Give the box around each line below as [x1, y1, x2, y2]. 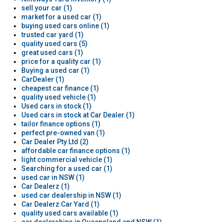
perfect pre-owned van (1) [21, 129, 105, 137]
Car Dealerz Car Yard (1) [21, 200, 100, 208]
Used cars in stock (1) [21, 102, 92, 110]
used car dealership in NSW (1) [21, 191, 121, 199]
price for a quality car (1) [21, 57, 101, 65]
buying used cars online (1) [21, 22, 110, 30]
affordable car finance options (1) [21, 147, 130, 155]
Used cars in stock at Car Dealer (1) [21, 111, 135, 119]
